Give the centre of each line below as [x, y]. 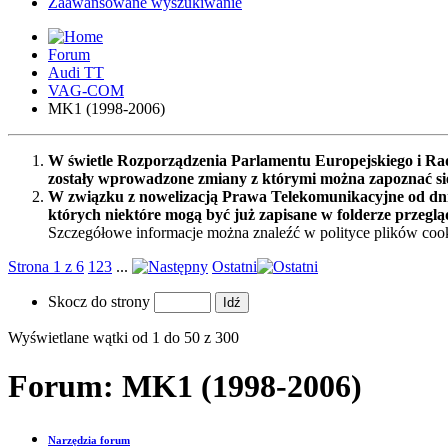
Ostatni [234, 266]
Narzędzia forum [89, 440]
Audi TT [76, 72]
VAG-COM [86, 90]
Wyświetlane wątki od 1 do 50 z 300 [123, 337]
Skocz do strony [101, 301]
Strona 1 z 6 [46, 266]
